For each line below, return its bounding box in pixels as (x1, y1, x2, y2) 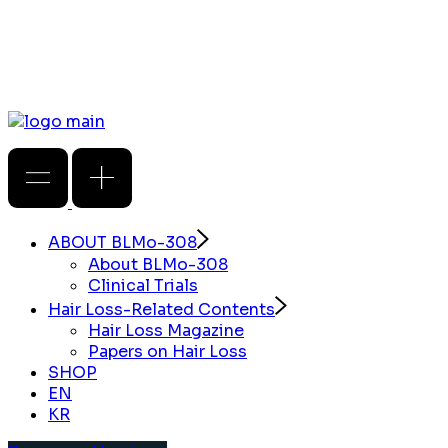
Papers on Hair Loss (88, 340, 247, 362)
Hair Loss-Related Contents (48, 298, 275, 320)
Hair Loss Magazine (88, 319, 244, 341)
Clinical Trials (88, 274, 198, 296)
